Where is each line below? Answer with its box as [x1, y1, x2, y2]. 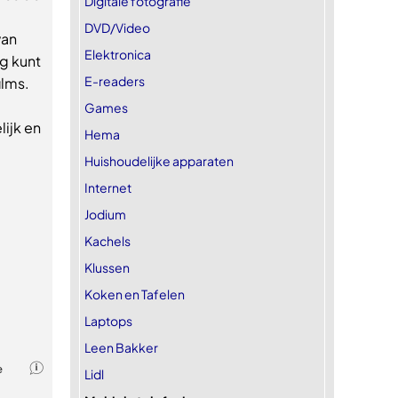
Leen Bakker [84, 338, 158, 355]
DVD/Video [84, 19, 150, 36]
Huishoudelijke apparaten [84, 152, 234, 169]
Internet [84, 179, 131, 195]
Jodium [84, 205, 126, 222]
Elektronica [84, 45, 151, 62]
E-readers [84, 72, 145, 89]
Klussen [84, 259, 130, 275]
